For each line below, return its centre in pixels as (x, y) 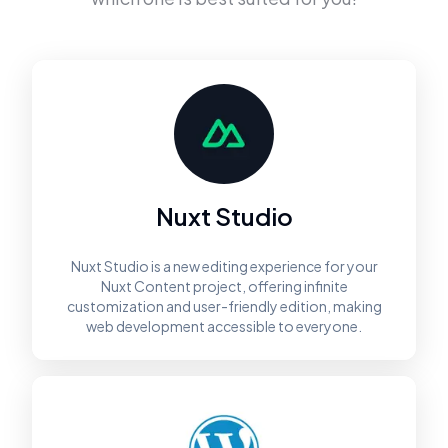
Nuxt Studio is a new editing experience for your (224, 266)
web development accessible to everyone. (224, 326)
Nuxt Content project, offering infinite (224, 286)
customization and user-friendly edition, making (224, 306)
